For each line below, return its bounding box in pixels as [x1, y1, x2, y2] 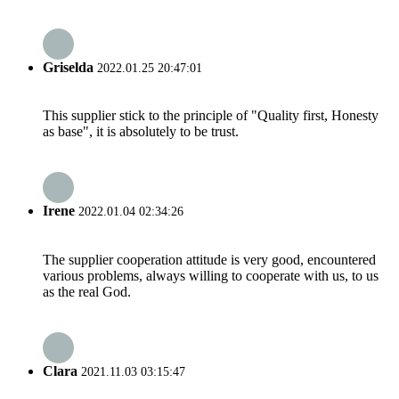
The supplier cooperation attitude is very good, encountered [43, 251, 376, 267]
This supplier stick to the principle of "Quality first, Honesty [43, 107, 379, 123]
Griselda [43, 59, 94, 75]
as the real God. [43, 283, 131, 299]
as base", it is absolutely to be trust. [43, 123, 239, 139]
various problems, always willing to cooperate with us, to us [43, 267, 379, 283]
